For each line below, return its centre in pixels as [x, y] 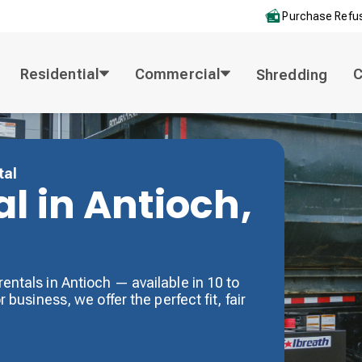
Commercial [178, 74]
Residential [59, 74]
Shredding [292, 74]
